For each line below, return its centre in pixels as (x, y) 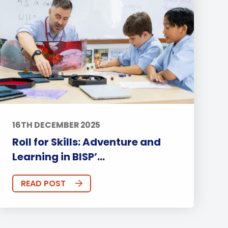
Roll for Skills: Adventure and (86, 142)
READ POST (43, 184)
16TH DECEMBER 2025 (56, 125)
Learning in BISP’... (58, 157)
